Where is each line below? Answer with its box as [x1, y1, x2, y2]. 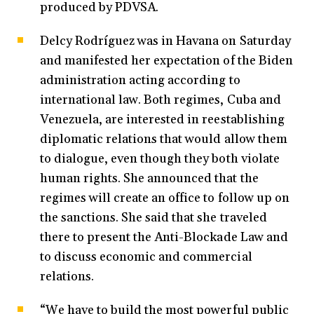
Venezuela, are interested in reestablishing [40, 111, 285, 128]
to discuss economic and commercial [40, 249, 252, 266]
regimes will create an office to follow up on [40, 190, 289, 207]
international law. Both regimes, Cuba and [40, 92, 281, 109]
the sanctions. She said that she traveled [40, 210, 267, 226]
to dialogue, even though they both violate [40, 151, 280, 168]
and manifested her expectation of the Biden [40, 53, 293, 69]
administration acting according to [40, 72, 240, 89]
